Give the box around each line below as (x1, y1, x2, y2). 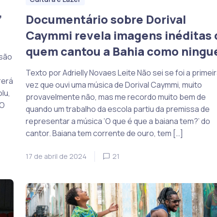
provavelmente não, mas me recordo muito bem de (25, 92, 206, 102)
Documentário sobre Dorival (25, 11, 186, 27)
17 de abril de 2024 (25, 152, 87, 161)
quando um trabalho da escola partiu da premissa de (25, 104, 210, 114)
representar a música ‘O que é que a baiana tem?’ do (25, 116, 210, 126)
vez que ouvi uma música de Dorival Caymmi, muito (25, 79, 202, 90)
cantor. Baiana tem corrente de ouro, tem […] (25, 128, 183, 139)
